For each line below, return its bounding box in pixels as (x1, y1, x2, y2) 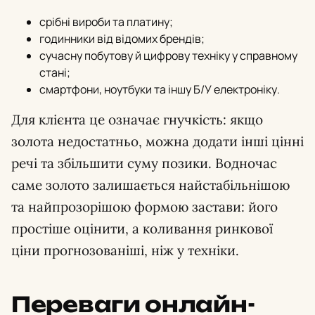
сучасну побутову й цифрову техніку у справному (39, 47, 297, 63)
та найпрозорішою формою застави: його (11, 198, 278, 215)
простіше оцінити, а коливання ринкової (11, 219, 273, 237)
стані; (39, 64, 70, 80)
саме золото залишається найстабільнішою (11, 176, 290, 193)
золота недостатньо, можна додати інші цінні (11, 132, 304, 150)
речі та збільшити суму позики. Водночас (11, 154, 277, 172)
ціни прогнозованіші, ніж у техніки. (11, 241, 239, 259)
